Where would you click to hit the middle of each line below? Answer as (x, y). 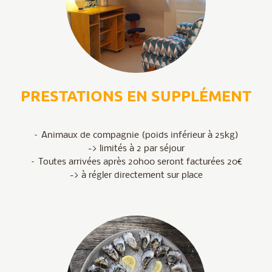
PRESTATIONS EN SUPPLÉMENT (136, 96)
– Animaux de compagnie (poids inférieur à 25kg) (136, 136)
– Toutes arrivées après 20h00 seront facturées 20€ (136, 162)
